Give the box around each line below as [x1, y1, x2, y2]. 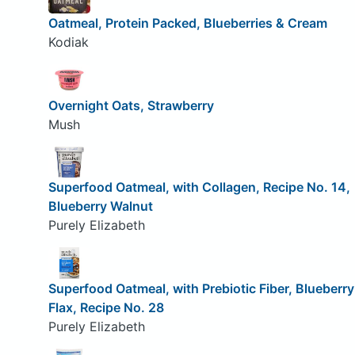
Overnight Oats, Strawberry [48, 97, 214, 113]
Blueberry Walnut [48, 198, 153, 215]
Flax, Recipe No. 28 [48, 299, 164, 315]
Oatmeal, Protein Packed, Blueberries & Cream [48, 15, 327, 32]
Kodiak [48, 34, 89, 51]
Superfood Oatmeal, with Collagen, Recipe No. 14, [48, 179, 350, 196]
